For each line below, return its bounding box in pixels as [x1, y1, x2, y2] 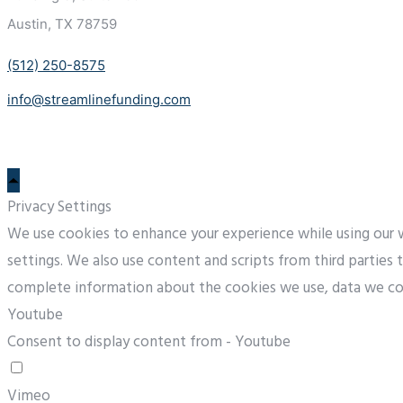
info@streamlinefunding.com [7, 90, 191, 108]
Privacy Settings [7, 194, 112, 219]
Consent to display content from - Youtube [7, 329, 291, 354]
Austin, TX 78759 [7, 14, 117, 32]
